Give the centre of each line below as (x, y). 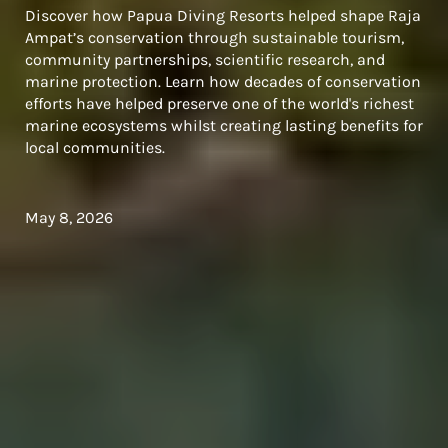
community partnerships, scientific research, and (205, 59)
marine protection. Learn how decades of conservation (223, 81)
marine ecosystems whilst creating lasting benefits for (224, 125)
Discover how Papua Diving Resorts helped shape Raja (223, 15)
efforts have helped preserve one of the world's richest (219, 103)
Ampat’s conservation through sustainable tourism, (214, 37)
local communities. (95, 147)
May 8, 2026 (69, 217)
